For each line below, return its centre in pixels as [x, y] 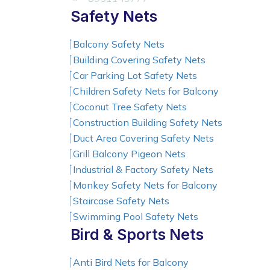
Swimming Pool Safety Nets [136, 216]
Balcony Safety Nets [119, 44]
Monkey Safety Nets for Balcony [145, 185]
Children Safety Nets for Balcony [146, 91]
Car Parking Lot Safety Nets [135, 75]
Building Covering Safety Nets [139, 60]
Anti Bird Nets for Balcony [131, 262]
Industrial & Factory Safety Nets [143, 169]
